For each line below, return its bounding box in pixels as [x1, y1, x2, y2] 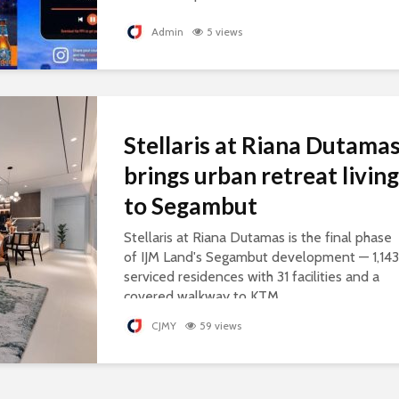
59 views [199, 319, 241, 333]
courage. [124, 24, 175, 42]
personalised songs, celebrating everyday [124, 4, 377, 22]
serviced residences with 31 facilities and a [124, 268, 379, 286]
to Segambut [124, 191, 257, 221]
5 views [207, 25, 242, 39]
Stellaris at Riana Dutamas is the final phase [124, 229, 392, 247]
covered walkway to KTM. [124, 288, 281, 305]
